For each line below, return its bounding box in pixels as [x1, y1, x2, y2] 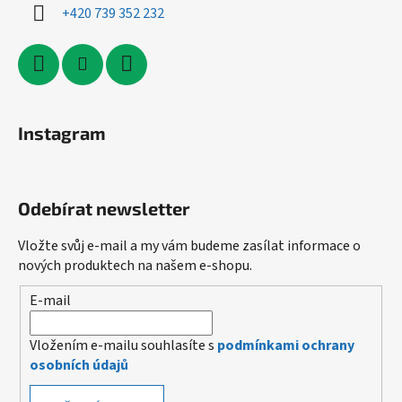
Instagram [18, 121, 106, 144]
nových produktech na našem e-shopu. [18, 255, 252, 275]
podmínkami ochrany [217, 336, 354, 356]
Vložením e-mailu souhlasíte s [30, 336, 217, 356]
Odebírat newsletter [18, 197, 190, 219]
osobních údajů [30, 355, 128, 376]
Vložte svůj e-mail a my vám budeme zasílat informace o [18, 235, 361, 256]
